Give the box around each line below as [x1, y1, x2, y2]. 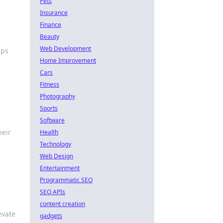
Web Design [40, 152, 73, 160]
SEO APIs [40, 188, 65, 196]
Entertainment [40, 164, 80, 172]
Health [40, 128, 58, 136]
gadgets [40, 212, 62, 220]
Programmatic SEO [40, 176, 93, 184]
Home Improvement [40, 56, 96, 65]
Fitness [40, 80, 59, 89]
